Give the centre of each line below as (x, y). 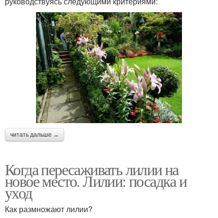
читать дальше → (35, 135)
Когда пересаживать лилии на (92, 169)
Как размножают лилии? (49, 209)
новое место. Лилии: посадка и (96, 181)
